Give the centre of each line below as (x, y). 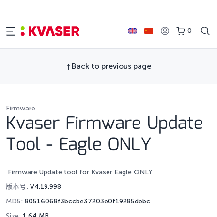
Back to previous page (111, 66)
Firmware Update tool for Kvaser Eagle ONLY (79, 172)
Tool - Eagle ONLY (79, 145)
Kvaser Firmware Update (104, 124)
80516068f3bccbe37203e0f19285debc (87, 201)
